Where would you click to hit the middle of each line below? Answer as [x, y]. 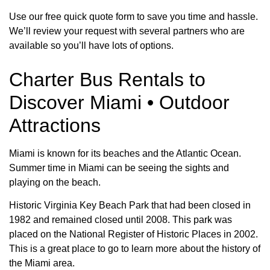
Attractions [55, 125]
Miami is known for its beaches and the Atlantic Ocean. [125, 153]
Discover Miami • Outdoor [119, 102]
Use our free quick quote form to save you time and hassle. [133, 16]
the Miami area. [42, 263]
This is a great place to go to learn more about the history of [135, 249]
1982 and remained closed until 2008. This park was [121, 220]
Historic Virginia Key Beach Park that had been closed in [130, 206]
